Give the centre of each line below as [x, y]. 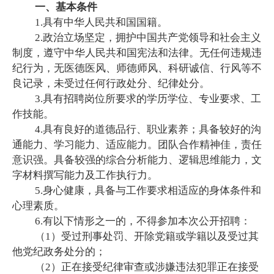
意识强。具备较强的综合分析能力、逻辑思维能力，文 [137, 160]
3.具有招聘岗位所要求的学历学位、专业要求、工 [148, 98]
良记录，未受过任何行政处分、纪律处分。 [111, 83]
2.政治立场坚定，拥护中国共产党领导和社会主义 [148, 37]
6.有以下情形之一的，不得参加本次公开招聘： [143, 221]
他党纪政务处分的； [59, 251]
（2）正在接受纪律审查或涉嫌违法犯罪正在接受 [147, 267]
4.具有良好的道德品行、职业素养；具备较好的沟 [148, 129]
